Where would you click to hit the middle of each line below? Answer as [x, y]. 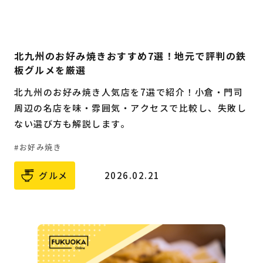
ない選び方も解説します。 [72, 123]
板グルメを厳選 [50, 70]
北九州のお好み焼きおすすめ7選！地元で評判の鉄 [130, 55]
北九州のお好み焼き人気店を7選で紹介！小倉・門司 [129, 92]
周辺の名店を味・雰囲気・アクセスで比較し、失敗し [130, 107]
